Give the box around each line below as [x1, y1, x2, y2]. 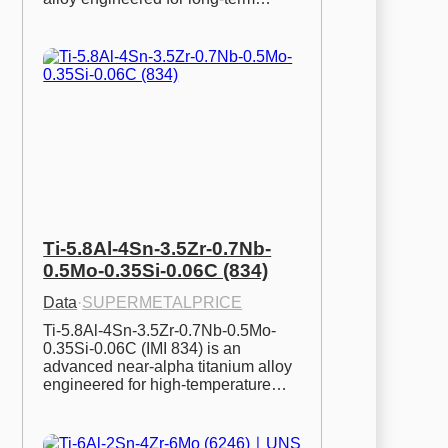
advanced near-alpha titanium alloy [43, 357, 293, 375]
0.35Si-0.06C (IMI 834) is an [43, 339, 242, 357]
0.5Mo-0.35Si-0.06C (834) [43, 259, 269, 281]
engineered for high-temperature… [43, 375, 288, 393]
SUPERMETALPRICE [82, 293, 243, 311]
